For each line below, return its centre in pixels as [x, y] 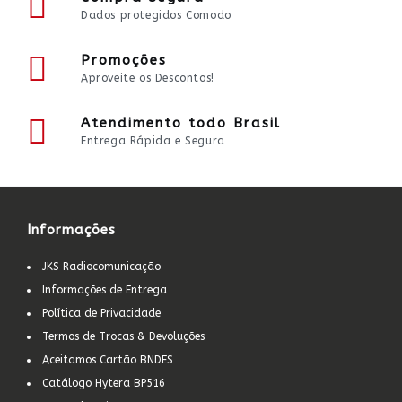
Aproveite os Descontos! [148, 78]
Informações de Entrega [105, 290]
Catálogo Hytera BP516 [104, 383]
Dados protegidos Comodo [156, 15]
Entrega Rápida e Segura [153, 141]
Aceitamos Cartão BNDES [108, 360]
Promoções [124, 60]
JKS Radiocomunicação [101, 267]
